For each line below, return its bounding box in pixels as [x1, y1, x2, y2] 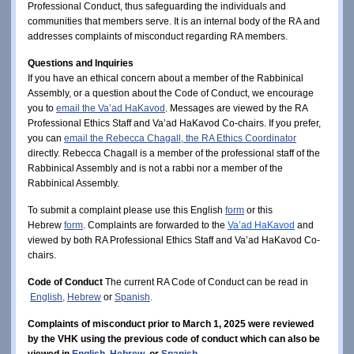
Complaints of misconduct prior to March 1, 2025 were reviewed [28, 318, 314, 330]
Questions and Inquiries [28, 57, 136, 69]
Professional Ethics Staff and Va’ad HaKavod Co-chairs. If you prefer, [28, 117, 321, 129]
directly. [28, 147, 62, 159]
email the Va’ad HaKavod [56, 102, 165, 114]
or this [247, 204, 273, 216]
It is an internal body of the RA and [174, 15, 320, 27]
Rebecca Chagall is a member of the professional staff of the [62, 147, 320, 159]
